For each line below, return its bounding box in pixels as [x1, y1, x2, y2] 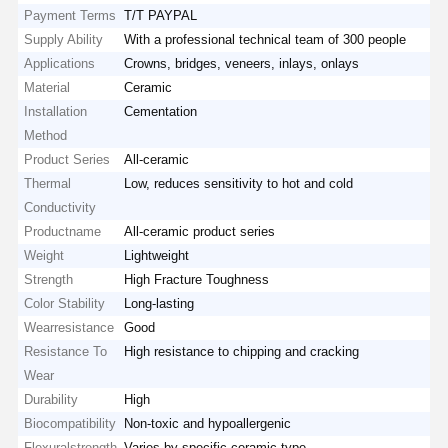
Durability [24, 391, 79, 407]
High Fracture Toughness [124, 271, 270, 287]
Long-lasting [124, 295, 195, 311]
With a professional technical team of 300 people [124, 31, 407, 47]
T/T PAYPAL [124, 7, 198, 23]
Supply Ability [24, 31, 104, 47]
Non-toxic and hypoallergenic [124, 415, 292, 431]
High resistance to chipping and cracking [124, 343, 360, 359]
